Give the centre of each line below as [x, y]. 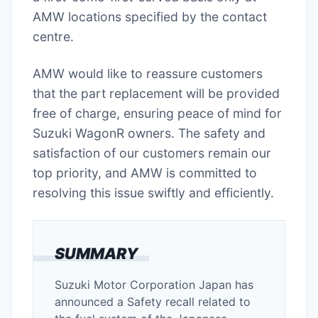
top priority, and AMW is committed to [145, 172]
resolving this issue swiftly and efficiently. [153, 192]
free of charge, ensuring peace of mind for [157, 113]
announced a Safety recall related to [153, 301]
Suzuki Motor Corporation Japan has [154, 284]
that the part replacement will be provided [156, 93]
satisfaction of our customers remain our [152, 153]
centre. [53, 36]
